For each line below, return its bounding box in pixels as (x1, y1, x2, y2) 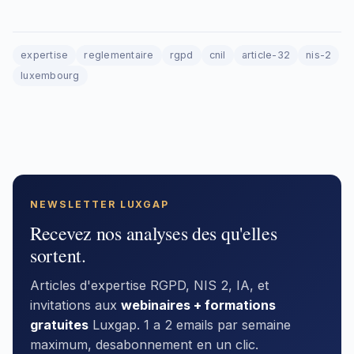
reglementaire (84, 48, 154, 61)
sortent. (30, 242, 86, 268)
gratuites (30, 316, 88, 333)
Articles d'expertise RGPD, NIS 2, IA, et (30, 277, 269, 293)
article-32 (241, 48, 291, 61)
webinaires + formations (121, 296, 276, 313)
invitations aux (30, 296, 121, 313)
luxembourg (21, 69, 80, 81)
